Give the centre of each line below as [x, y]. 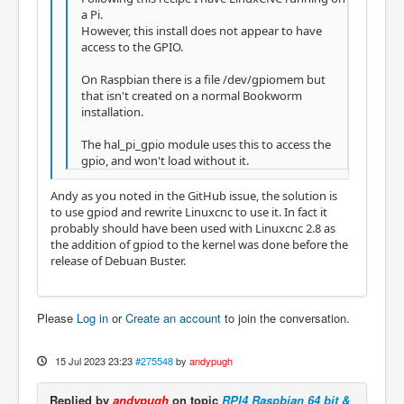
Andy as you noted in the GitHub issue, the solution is [194, 196]
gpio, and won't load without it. [165, 160]
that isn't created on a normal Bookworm [192, 95]
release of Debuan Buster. [118, 261]
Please [57, 318]
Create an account [173, 318]
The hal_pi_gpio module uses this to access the [206, 144]
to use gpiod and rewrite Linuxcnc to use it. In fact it [189, 212]
